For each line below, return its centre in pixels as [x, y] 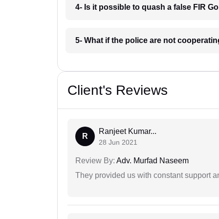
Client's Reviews [118, 90]
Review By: [95, 161]
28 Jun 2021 [118, 142]
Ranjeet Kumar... [128, 131]
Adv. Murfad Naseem [152, 161]
